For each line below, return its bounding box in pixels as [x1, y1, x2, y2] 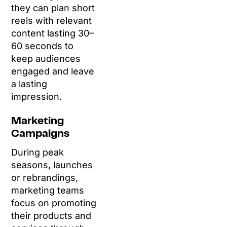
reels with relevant [11, 15, 92, 26]
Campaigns [11, 130, 70, 139]
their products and [11, 210, 92, 221]
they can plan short [11, 3, 95, 14]
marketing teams [11, 185, 85, 196]
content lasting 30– [11, 28, 94, 39]
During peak [11, 147, 64, 158]
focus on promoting [11, 198, 97, 209]
